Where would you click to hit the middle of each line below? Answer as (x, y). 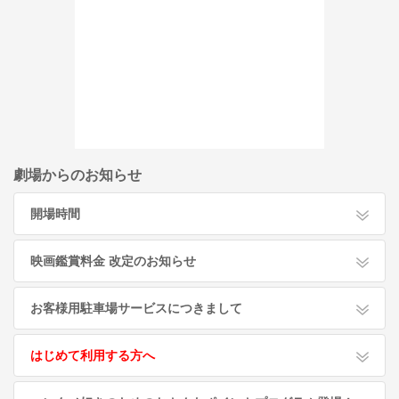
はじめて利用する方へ (93, 355)
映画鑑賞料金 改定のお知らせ (113, 261)
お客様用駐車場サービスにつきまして (136, 308)
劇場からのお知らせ (77, 175)
